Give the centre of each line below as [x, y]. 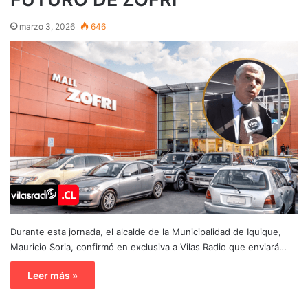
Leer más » [53, 275]
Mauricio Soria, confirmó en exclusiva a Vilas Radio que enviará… [148, 246]
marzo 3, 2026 [47, 26]
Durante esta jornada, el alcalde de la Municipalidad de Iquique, [146, 231]
